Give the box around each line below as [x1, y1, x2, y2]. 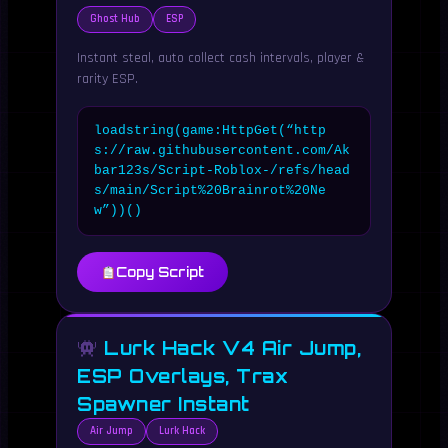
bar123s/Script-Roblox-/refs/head [94, 163, 350, 178]
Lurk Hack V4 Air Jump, [97, 337, 361, 359]
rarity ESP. [77, 70, 138, 88]
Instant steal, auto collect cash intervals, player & [77, 49, 364, 67]
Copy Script [115, 264, 204, 280]
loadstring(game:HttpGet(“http [94, 123, 326, 138]
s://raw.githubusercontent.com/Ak [94, 143, 350, 158]
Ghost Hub [90, 12, 140, 26]
